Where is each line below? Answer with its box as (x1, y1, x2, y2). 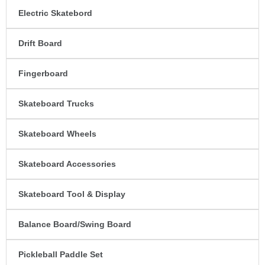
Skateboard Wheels (18, 129, 96, 139)
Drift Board (18, 38, 62, 49)
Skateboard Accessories (18, 159, 116, 169)
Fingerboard (18, 69, 68, 79)
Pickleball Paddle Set (18, 250, 103, 260)
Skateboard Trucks (18, 99, 94, 109)
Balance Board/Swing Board (18, 219, 131, 230)
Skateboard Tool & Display (18, 189, 125, 199)
